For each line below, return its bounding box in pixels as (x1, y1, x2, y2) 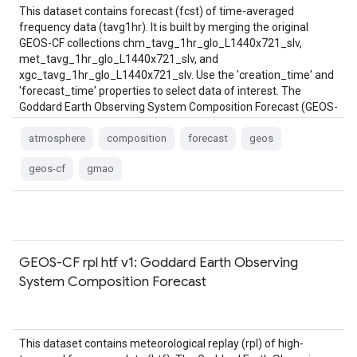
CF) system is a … (19, 116, 104, 129)
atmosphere (29, 132, 85, 144)
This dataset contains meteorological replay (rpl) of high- (19, 337, 304, 350)
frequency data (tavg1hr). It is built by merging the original (19, 21, 308, 33)
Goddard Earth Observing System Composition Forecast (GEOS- (19, 100, 338, 113)
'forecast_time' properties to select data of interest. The (19, 84, 301, 97)
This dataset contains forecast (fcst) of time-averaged (19, 5, 294, 18)
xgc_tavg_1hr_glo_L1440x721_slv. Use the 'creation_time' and (19, 69, 334, 81)
